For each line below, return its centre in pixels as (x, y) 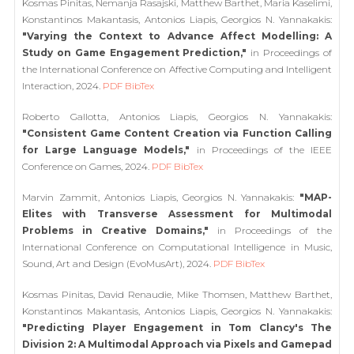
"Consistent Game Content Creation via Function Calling (177, 133)
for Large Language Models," (106, 150)
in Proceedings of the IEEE (261, 150)
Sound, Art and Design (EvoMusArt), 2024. (118, 264)
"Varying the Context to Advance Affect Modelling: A (177, 36)
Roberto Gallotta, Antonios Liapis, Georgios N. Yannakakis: (177, 117)
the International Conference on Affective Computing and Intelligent (177, 69)
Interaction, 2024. (62, 86)
